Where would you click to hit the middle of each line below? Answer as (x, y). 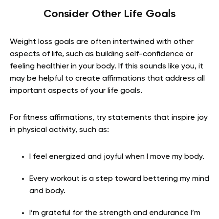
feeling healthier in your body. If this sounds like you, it (107, 67)
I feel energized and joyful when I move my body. (117, 157)
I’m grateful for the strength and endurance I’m (115, 213)
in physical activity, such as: (59, 130)
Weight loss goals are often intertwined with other (102, 42)
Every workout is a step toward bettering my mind (119, 179)
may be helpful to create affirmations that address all (107, 79)
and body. (47, 191)
